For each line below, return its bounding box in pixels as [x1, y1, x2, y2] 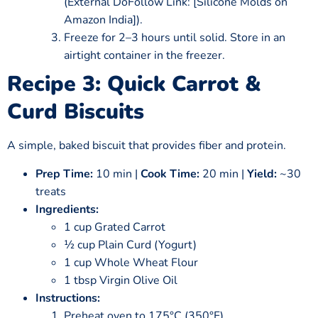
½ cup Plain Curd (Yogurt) [64, 236, 197, 253]
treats [35, 183, 66, 199]
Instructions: [35, 290, 100, 306]
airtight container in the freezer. [64, 48, 225, 64]
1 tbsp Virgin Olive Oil [64, 272, 177, 288]
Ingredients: [35, 201, 99, 217]
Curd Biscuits [7, 97, 144, 127]
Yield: [247, 165, 277, 182]
